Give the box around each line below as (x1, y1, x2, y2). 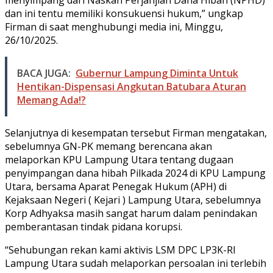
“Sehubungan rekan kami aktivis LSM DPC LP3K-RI (5, 243, 236, 257)
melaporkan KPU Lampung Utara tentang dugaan (5, 153, 233, 167)
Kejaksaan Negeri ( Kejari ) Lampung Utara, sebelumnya (5, 193, 261, 207)
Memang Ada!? (17, 93, 86, 107)
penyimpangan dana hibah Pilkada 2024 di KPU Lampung (5, 166, 266, 180)
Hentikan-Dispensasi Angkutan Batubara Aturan (17, 80, 246, 94)
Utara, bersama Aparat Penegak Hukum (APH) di (5, 180, 227, 194)
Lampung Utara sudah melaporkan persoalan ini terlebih (5, 257, 266, 271)
